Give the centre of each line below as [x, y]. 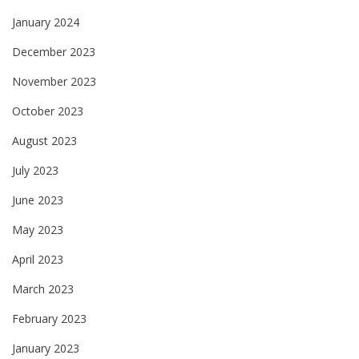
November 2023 [54, 81]
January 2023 [46, 348]
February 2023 [49, 318]
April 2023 [38, 259]
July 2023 [35, 170]
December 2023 [54, 51]
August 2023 [44, 140]
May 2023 [38, 229]
